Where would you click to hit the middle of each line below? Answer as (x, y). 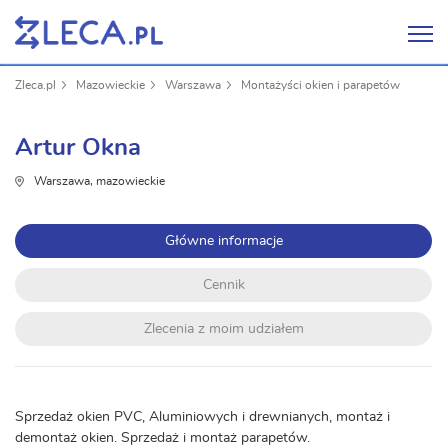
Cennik (223, 285)
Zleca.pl (35, 85)
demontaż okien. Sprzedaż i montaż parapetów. (162, 438)
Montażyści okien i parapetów (320, 85)
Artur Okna (78, 148)
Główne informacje (223, 241)
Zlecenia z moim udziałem (223, 329)
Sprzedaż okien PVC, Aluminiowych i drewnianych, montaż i (202, 417)
